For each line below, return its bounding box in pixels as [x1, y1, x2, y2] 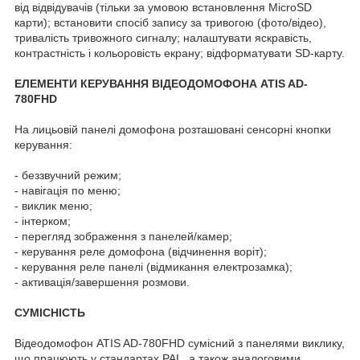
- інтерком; [14, 214, 71, 227]
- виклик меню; [14, 198, 92, 212]
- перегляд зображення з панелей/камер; [14, 229, 232, 243]
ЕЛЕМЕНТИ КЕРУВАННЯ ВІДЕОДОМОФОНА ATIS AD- [14, 76, 308, 90]
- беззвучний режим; [14, 168, 121, 182]
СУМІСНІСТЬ [14, 305, 85, 319]
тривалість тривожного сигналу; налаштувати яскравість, [14, 31, 312, 44]
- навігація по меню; [14, 183, 121, 197]
